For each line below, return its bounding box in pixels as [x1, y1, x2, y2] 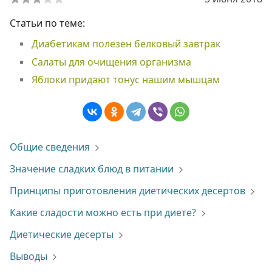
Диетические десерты [10, 228, 114, 241]
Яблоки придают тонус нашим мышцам [31, 73, 220, 87]
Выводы [10, 250, 47, 263]
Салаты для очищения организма [31, 55, 191, 69]
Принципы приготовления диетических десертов [10, 184, 245, 197]
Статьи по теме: [10, 16, 85, 30]
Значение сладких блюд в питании [10, 162, 174, 175]
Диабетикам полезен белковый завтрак [31, 37, 220, 50]
